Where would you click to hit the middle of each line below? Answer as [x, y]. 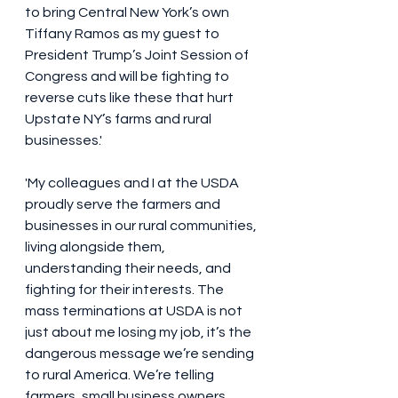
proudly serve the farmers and [124, 205]
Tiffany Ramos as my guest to [123, 34]
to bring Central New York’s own [128, 13]
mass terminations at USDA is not [135, 311]
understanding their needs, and [129, 269]
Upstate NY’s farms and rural [119, 119]
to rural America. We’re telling [121, 375]
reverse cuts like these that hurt [131, 98]
